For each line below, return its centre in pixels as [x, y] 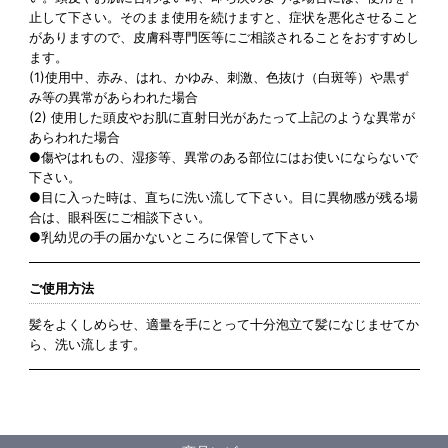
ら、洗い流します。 [87, 344]
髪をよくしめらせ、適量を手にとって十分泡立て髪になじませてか [223, 324]
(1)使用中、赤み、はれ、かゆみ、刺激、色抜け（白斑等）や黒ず [218, 77]
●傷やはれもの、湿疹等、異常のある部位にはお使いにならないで [223, 157]
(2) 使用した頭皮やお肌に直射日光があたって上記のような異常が [221, 117]
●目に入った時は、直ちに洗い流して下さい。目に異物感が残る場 [223, 197]
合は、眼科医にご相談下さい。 [119, 217]
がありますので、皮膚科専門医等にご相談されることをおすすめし [223, 37]
